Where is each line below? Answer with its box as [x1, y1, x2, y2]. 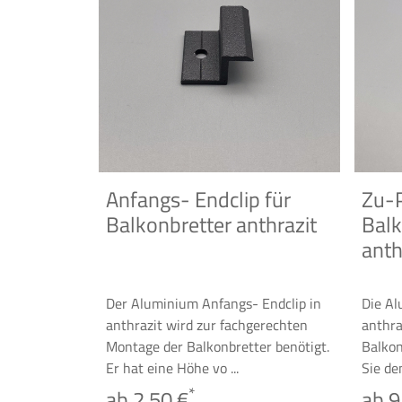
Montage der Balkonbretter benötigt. [106, 336, 329, 357]
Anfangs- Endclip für [106, 183, 291, 215]
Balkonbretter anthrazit [106, 208, 317, 240]
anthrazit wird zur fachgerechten [106, 314, 308, 336]
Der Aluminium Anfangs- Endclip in [106, 293, 321, 314]
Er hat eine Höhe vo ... [106, 357, 239, 379]
